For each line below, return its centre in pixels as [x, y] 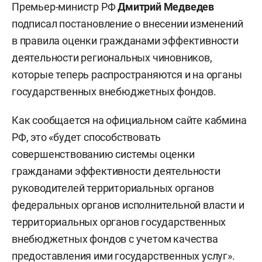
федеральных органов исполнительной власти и [128, 205]
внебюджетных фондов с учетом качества [115, 239]
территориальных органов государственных [119, 222]
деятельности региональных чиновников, [112, 58]
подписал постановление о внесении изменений [127, 24]
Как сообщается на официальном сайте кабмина [129, 120]
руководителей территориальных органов [113, 188]
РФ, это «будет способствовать [87, 137]
